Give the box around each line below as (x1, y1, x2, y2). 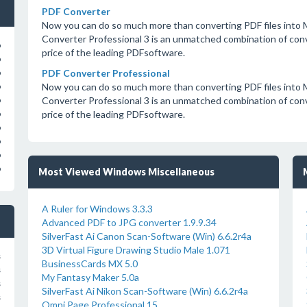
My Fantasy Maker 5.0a (41, 271, 139, 283)
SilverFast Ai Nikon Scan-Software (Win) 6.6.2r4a (41, 285, 248, 297)
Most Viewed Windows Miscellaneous (38, 166, 214, 177)
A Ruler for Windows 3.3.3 (41, 203, 153, 214)
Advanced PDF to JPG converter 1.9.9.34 (41, 217, 217, 228)
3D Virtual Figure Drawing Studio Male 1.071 (41, 244, 230, 256)
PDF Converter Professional (41, 67, 170, 79)
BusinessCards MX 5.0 (41, 258, 138, 269)
